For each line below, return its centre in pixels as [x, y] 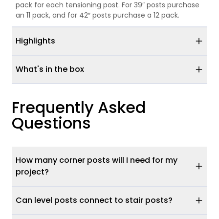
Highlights [35, 41]
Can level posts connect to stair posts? [94, 200]
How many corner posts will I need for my [97, 160]
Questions [51, 123]
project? [32, 172]
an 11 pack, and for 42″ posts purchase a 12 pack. [98, 15]
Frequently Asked [79, 107]
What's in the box [50, 69]
